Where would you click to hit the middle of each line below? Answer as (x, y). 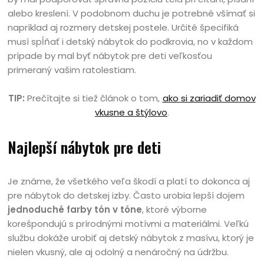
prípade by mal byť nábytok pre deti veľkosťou (110, 56)
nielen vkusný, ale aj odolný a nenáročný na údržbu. (118, 252)
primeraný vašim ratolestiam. (72, 70)
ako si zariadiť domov (209, 98)
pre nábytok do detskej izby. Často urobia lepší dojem (126, 196)
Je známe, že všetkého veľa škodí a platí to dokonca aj (129, 181)
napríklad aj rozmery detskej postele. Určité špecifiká (123, 28)
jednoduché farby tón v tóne (75, 210)
